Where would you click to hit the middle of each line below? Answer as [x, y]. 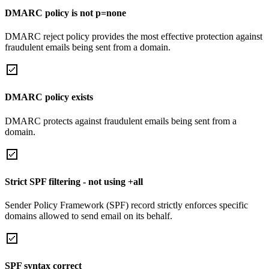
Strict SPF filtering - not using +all [74, 181]
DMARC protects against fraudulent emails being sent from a [121, 121]
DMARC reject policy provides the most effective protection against [134, 37]
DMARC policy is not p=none [65, 13]
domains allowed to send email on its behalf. [89, 216]
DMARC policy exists [49, 97]
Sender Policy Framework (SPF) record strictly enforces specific [126, 205]
